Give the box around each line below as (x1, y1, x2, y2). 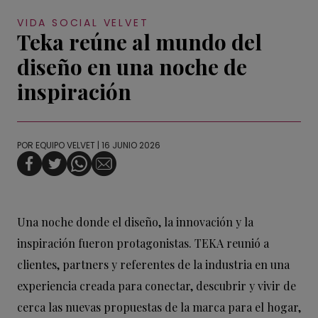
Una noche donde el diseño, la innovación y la (17, 214, 253, 230)
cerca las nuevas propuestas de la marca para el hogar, (17, 300, 301, 315)
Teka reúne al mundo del (17, 28, 262, 57)
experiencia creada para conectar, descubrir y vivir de (17, 278, 296, 294)
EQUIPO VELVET (35, 139, 95, 152)
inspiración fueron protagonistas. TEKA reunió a (17, 236, 269, 251)
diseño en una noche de (17, 53, 247, 82)
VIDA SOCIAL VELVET (17, 16, 149, 31)
